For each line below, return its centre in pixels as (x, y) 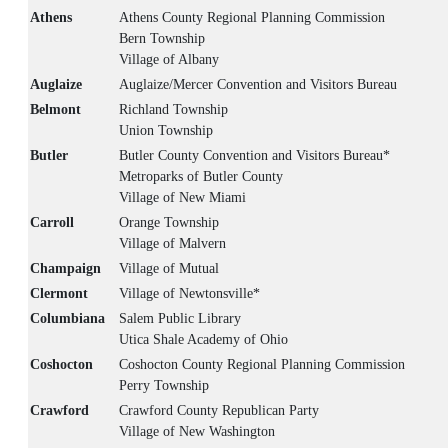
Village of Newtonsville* (189, 294)
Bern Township (162, 39)
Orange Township (169, 223)
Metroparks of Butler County (201, 177)
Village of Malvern (172, 244)
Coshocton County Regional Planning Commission (262, 365)
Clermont (59, 294)
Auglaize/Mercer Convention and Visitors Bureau (258, 85)
